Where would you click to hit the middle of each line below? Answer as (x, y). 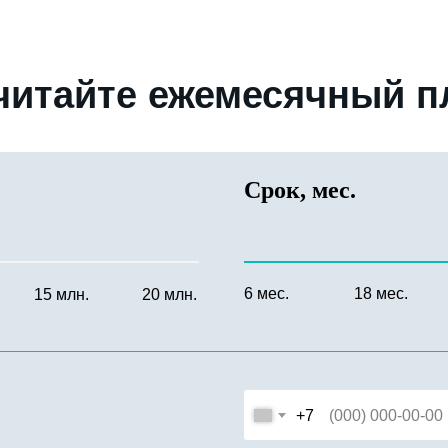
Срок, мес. (300, 190)
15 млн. (61, 294)
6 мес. (266, 293)
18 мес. (381, 293)
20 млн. (169, 294)
